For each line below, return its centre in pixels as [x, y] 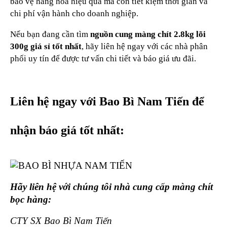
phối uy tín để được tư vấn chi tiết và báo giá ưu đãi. [103, 59]
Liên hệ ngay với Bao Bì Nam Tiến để [107, 101]
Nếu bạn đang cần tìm [50, 34]
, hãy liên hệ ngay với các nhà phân [145, 47]
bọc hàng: [31, 200]
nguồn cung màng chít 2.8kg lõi [148, 34]
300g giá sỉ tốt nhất [46, 47]
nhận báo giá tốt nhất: [67, 130]
